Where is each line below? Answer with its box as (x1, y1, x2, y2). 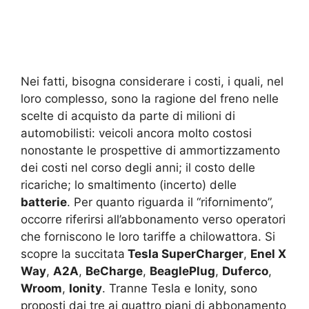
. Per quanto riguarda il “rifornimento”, (67, 195, 274, 210)
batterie (21, 195, 67, 210)
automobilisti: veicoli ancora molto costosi (21, 126, 252, 141)
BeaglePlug (150, 264, 215, 279)
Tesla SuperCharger (125, 247, 243, 261)
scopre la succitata (21, 247, 125, 261)
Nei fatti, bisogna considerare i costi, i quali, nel (21, 74, 283, 89)
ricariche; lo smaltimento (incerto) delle (21, 178, 237, 192)
